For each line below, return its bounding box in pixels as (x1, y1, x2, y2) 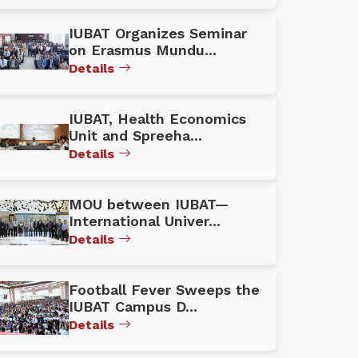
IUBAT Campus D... (69, 298, 197, 315)
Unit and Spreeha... (69, 127, 202, 144)
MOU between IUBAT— (69, 196, 229, 213)
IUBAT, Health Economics (69, 110, 246, 127)
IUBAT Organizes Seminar (69, 25, 247, 42)
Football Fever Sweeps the (69, 281, 260, 298)
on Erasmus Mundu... (69, 42, 217, 58)
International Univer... (69, 213, 221, 229)
